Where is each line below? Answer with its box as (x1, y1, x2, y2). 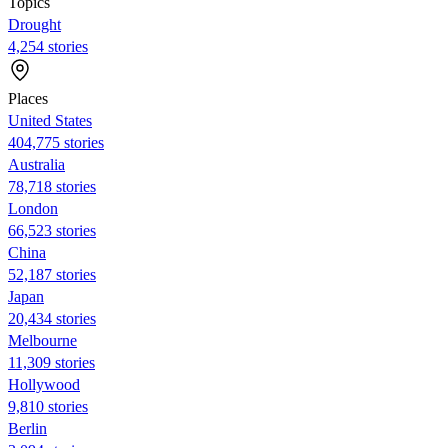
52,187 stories (8, 265, 96, 283)
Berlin (8, 419, 47, 437)
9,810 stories (8, 397, 88, 415)
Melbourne (8, 331, 77, 349)
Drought (8, 15, 61, 33)
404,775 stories (8, 133, 104, 151)
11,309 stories (8, 353, 95, 371)
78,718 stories (8, 177, 96, 195)
